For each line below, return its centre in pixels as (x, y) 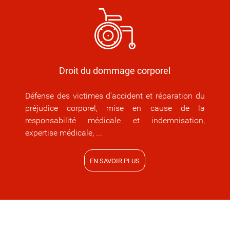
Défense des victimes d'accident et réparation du (115, 96)
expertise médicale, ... (63, 133)
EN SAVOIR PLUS (115, 161)
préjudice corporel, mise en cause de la (115, 108)
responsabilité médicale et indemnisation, (115, 121)
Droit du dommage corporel (115, 71)
